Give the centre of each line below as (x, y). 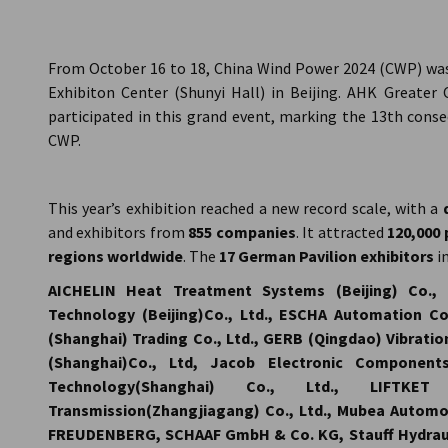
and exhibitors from (116, 232)
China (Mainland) (303, 16)
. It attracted (341, 232)
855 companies (240, 232)
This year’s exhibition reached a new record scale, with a (245, 208)
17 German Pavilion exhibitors (326, 256)
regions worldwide (115, 256)
